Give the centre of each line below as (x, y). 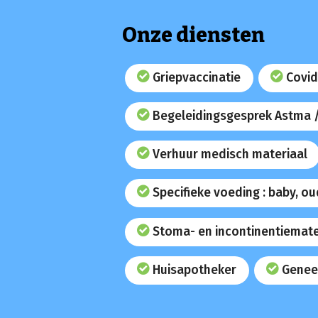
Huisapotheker (195, 270)
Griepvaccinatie (197, 78)
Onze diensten (193, 35)
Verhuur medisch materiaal (230, 155)
